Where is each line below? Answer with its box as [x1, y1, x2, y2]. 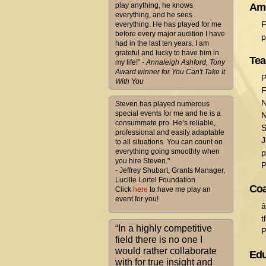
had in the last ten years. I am [115, 39, 209, 47]
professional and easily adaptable [115, 128, 224, 137]
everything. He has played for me [115, 20, 221, 28]
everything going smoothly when [115, 147, 220, 156]
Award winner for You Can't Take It [115, 68, 225, 76]
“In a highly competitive [115, 223, 212, 233]
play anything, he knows [115, 1, 193, 9]
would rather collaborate [115, 246, 217, 256]
